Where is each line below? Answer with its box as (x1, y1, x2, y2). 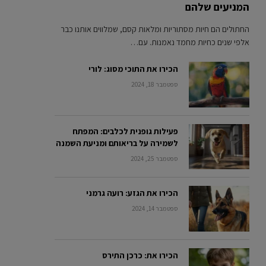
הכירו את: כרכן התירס (102, 249, 178, 261)
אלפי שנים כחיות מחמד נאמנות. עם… (130, 37, 249, 48)
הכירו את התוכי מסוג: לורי (88, 64, 178, 75)
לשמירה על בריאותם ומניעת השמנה (56, 137, 178, 148)
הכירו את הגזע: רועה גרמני (86, 188, 178, 199)
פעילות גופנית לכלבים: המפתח (72, 125, 178, 137)
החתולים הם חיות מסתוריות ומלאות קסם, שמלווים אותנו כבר (61, 24, 249, 35)
